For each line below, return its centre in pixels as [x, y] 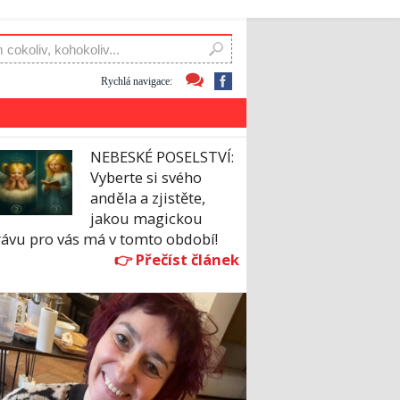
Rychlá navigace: [137, 81]
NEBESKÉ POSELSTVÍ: [162, 157]
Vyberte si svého [146, 178]
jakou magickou [146, 219]
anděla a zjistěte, [148, 198]
